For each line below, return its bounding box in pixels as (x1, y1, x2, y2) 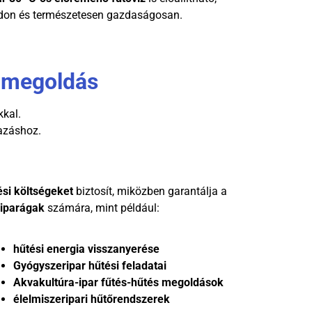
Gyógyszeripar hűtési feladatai (13, 258, 167, 272)
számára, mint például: (45, 201, 159, 215)
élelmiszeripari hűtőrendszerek (13, 292, 171, 306)
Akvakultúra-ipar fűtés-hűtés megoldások (13, 275, 224, 289)
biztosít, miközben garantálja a (73, 185, 227, 198)
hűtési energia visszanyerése (13, 242, 160, 256)
